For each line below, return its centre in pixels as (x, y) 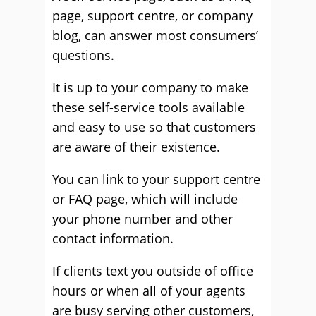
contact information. (113, 238)
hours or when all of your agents (149, 291)
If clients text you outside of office (153, 271)
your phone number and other (142, 219)
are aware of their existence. (136, 147)
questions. (83, 55)
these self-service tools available (148, 107)
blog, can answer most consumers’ (155, 35)
